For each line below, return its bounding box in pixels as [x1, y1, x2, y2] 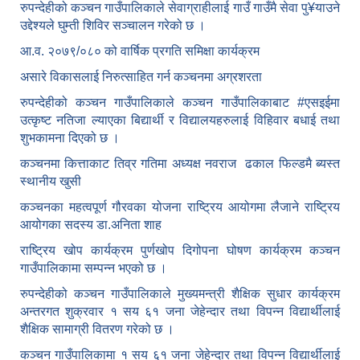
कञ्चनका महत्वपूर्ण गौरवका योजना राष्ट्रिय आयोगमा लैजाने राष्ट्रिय [20, 200, 340, 215]
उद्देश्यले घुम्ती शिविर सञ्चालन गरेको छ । [20, 18, 206, 33]
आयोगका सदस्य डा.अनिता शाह [20, 218, 162, 232]
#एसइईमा [297, 96, 340, 110]
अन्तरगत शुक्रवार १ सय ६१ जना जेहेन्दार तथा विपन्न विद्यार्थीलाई [20, 305, 340, 319]
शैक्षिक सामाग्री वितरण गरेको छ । [20, 322, 174, 337]
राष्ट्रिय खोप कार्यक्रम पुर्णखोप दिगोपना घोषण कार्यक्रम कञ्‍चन [20, 243, 340, 258]
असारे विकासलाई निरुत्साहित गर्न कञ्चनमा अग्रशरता [20, 70, 262, 84]
